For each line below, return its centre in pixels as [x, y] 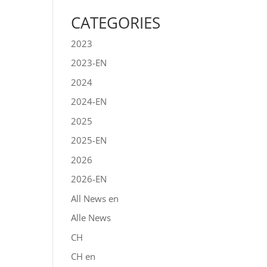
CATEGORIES [116, 22]
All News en [95, 198]
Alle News [91, 218]
